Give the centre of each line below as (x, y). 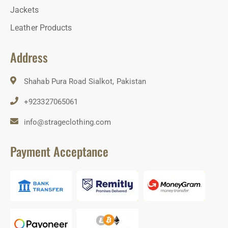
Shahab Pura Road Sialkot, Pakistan (85, 82)
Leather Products (41, 28)
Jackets (24, 10)
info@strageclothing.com (68, 122)
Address (29, 57)
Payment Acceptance (59, 151)
